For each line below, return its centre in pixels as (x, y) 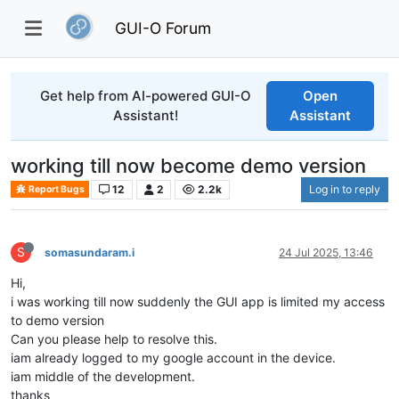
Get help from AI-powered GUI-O (146, 95)
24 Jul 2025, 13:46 (326, 252)
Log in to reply (345, 189)
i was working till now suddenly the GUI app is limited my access (198, 301)
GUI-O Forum (163, 28)
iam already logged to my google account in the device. (173, 357)
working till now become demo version (188, 165)
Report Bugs (56, 189)
